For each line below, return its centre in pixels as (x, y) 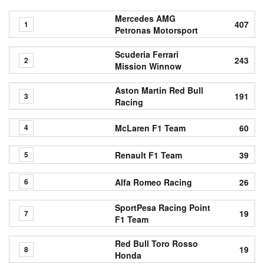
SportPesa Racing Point (163, 207)
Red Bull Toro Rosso (157, 243)
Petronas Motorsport (157, 30)
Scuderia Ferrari (147, 54)
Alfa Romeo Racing (154, 182)
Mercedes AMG (146, 18)
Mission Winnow (148, 66)
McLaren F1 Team (151, 128)
